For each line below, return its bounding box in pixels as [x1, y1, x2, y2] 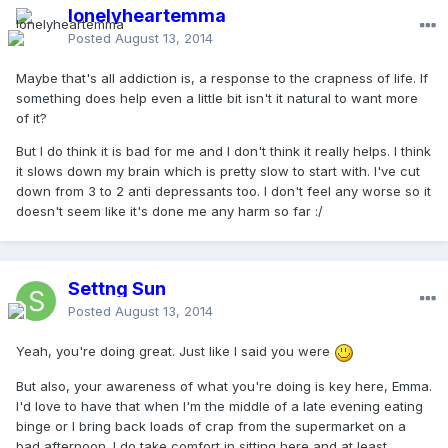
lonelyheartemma [68, 5, 226, 27]
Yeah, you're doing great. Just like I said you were [16, 343, 334, 360]
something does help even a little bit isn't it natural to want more [16, 90, 418, 107]
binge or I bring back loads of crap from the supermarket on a [16, 417, 406, 434]
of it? [16, 110, 47, 127]
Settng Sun [68, 278, 166, 300]
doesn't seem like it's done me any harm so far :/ [16, 203, 323, 220]
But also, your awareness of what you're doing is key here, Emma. [16, 377, 432, 394]
